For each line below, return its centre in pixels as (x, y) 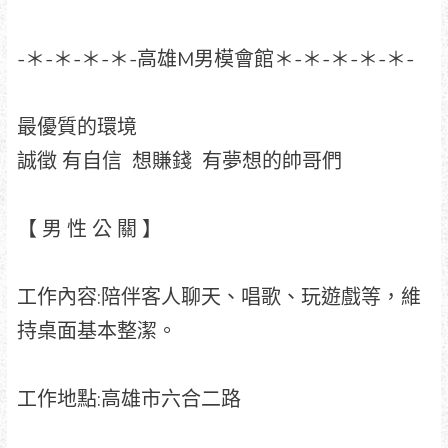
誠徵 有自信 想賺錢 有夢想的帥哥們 (179, 161)
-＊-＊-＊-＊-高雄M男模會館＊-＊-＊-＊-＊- (215, 59)
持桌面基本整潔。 (96, 331)
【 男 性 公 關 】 (89, 229)
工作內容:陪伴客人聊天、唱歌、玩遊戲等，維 (218, 297)
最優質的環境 (79, 127)
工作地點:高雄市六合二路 (128, 399)
